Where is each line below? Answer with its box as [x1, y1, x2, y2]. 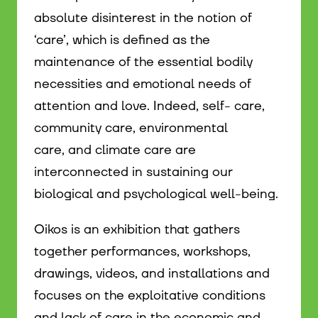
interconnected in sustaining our [34, 163, 233, 181]
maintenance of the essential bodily [34, 53, 253, 71]
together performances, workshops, [34, 242, 251, 261]
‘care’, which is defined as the [34, 31, 210, 49]
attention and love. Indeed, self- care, [34, 97, 265, 115]
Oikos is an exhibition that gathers [34, 220, 240, 238]
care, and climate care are [34, 141, 196, 159]
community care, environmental [34, 119, 228, 137]
